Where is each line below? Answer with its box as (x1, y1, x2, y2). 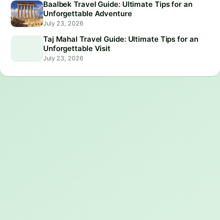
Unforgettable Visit (43, 43, 111, 53)
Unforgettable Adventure (43, 8, 132, 18)
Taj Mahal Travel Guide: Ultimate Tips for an (43, 34, 198, 44)
